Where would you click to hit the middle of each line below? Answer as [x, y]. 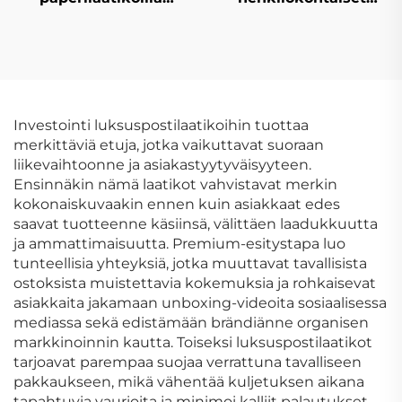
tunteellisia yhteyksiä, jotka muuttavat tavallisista [190, 263]
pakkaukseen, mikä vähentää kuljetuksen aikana [189, 381]
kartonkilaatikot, [301, 17]
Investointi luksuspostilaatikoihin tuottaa [161, 125]
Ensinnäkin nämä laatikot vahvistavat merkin [175, 184]
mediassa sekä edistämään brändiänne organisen [191, 322]
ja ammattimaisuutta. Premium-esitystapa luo [179, 243]
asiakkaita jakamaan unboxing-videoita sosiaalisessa [200, 302]
